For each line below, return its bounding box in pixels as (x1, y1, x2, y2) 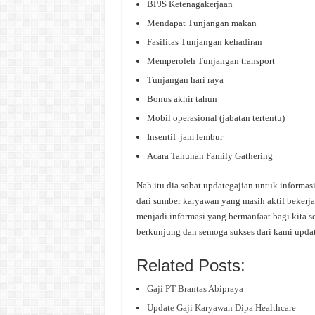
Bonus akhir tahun (146, 94, 217, 105)
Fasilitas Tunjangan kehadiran (146, 37, 262, 48)
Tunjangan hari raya (146, 75, 224, 86)
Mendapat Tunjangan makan (146, 18, 257, 29)
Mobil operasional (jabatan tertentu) (146, 112, 285, 124)
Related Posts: (136, 256, 245, 276)
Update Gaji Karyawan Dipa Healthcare (146, 302, 296, 314)
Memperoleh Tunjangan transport (146, 56, 275, 67)
